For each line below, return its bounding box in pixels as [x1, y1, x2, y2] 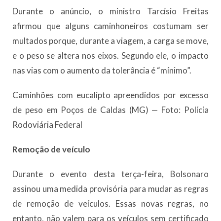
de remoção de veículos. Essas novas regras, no [12, 198, 209, 209]
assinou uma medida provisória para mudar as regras [12, 184, 209, 194]
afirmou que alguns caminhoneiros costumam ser [12, 21, 209, 31]
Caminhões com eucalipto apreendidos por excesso [12, 90, 209, 100]
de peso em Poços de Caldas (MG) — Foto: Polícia [12, 105, 209, 115]
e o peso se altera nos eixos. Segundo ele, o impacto [12, 50, 209, 61]
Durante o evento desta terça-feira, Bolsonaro [12, 169, 209, 179]
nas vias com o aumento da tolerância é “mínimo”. [12, 65, 191, 75]
